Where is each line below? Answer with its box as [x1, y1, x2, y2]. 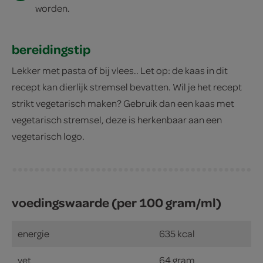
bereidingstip [12, 40, 90, 58]
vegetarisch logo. [12, 129, 85, 142]
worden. [35, 1, 70, 14]
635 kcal [159, 227, 195, 240]
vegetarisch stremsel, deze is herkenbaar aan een [12, 113, 222, 126]
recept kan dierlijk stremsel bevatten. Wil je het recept [12, 80, 242, 93]
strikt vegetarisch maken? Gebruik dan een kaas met [12, 96, 234, 109]
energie [18, 227, 49, 240]
